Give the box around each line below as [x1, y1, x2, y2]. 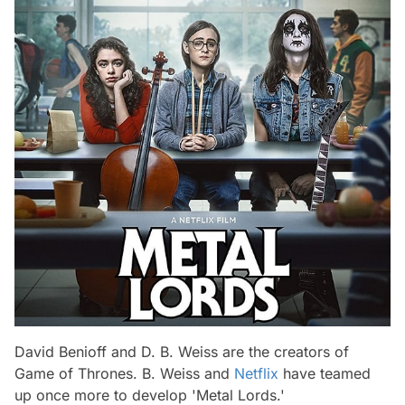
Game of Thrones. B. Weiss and [14, 364, 234, 382]
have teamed [278, 364, 371, 382]
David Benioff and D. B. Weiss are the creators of [14, 343, 349, 361]
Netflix [234, 364, 278, 382]
